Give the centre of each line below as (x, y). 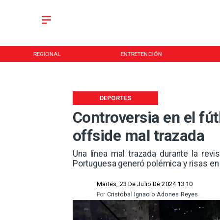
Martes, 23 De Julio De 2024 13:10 (145, 184)
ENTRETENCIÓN (141, 54)
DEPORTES (116, 98)
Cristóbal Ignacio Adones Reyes (152, 194)
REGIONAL (47, 54)
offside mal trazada (138, 136)
